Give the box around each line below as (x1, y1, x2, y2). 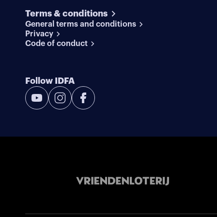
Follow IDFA (25, 77, 75, 86)
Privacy (25, 30, 53, 38)
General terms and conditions (25, 20, 136, 29)
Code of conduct (25, 40, 88, 48)
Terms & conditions (25, 9, 108, 18)
